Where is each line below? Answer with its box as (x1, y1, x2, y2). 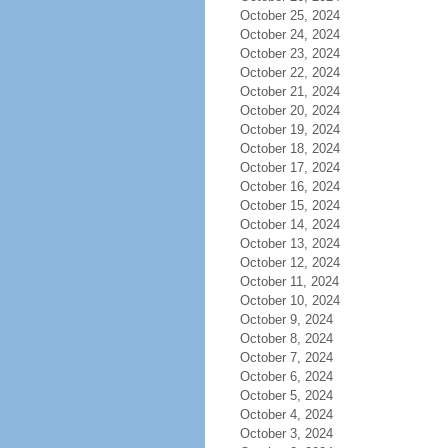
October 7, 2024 (239, 350, 333, 365)
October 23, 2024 (239, 46, 340, 61)
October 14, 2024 (239, 217, 340, 232)
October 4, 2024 (239, 407, 333, 422)
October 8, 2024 (239, 331, 333, 346)
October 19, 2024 (239, 122, 340, 137)
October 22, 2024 (239, 65, 340, 80)
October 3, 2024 (239, 426, 333, 441)
